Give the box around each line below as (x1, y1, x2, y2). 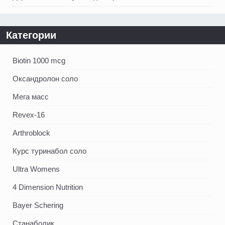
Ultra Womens (13, 164, 60, 173)
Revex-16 (13, 110, 45, 119)
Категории (6, 29, 56, 41)
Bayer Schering (13, 200, 63, 209)
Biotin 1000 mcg (13, 56, 65, 65)
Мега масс (13, 92, 49, 101)
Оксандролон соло (13, 74, 78, 83)
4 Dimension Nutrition (13, 182, 83, 191)
